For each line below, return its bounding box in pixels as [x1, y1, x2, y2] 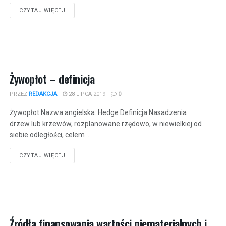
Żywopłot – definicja [10, 70, 95, 87]
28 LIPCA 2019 [67, 90, 105, 97]
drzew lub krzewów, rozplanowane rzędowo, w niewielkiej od [10, 119, 202, 128]
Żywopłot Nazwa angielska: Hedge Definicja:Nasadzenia [10, 108, 187, 117]
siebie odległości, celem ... [10, 130, 91, 139]
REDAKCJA [29, 90, 57, 97]
